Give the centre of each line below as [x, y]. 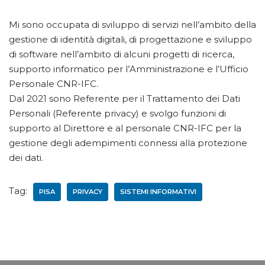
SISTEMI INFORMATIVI [158, 192]
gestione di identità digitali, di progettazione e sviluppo [130, 40]
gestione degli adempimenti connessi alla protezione [128, 143]
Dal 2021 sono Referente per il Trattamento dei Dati [125, 99]
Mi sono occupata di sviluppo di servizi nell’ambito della [132, 25]
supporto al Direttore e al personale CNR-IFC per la [125, 128]
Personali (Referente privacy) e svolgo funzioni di [117, 114]
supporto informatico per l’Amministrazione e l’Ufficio [129, 69]
